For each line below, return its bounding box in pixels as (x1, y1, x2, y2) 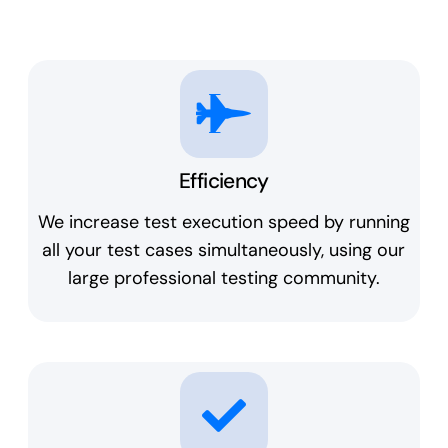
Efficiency (179, 167, 269, 196)
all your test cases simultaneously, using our (42, 238, 406, 263)
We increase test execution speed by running (37, 210, 410, 235)
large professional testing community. (67, 266, 380, 291)
